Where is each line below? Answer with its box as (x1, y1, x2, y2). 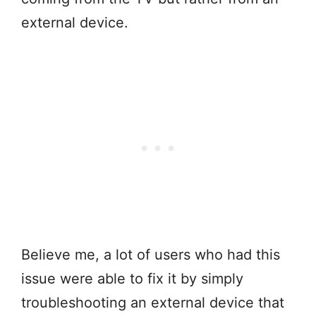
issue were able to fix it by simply (21, 270, 243, 288)
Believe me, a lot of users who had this (21, 246, 280, 264)
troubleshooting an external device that (21, 294, 284, 312)
